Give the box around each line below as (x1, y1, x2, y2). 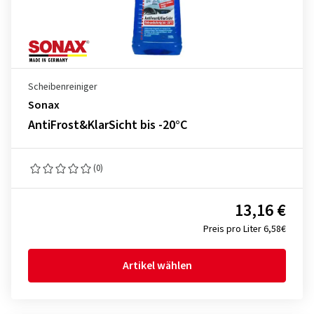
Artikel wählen (122, 258, 192, 273)
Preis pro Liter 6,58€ (203, 222, 286, 236)
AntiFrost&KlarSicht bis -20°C (28, 116, 187, 134)
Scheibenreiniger (28, 80, 97, 94)
